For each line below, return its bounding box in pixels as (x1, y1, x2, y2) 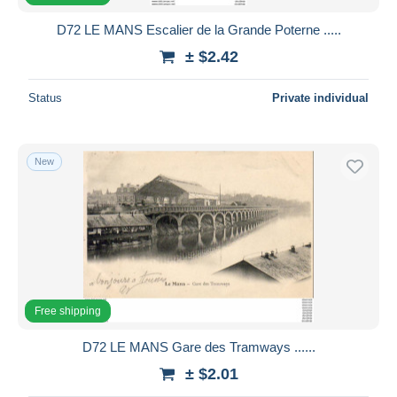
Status (28, 90, 62, 105)
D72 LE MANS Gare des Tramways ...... (82, 339, 315, 354)
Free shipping (35, 304, 101, 317)
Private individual (272, 90, 369, 105)
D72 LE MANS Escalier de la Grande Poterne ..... (56, 21, 341, 37)
